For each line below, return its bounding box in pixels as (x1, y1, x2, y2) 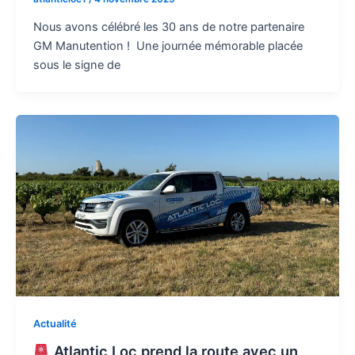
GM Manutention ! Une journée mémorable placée (32, 38, 303, 53)
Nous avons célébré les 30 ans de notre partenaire (32, 19, 304, 34)
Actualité (32, 318, 77, 330)
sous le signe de (32, 57, 120, 72)
